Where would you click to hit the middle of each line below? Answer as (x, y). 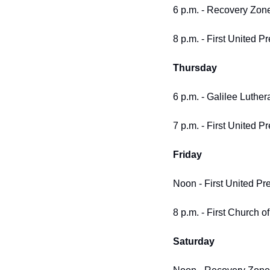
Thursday (195, 67)
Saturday (194, 241)
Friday (187, 154)
